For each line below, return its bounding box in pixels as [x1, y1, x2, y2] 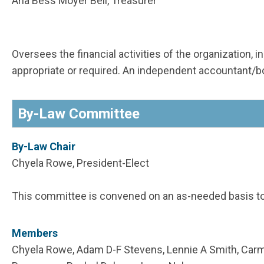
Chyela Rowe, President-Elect [12, 157, 149, 170]
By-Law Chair [12, 140, 75, 153]
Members [12, 227, 58, 240]
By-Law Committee [18, 105, 140, 123]
